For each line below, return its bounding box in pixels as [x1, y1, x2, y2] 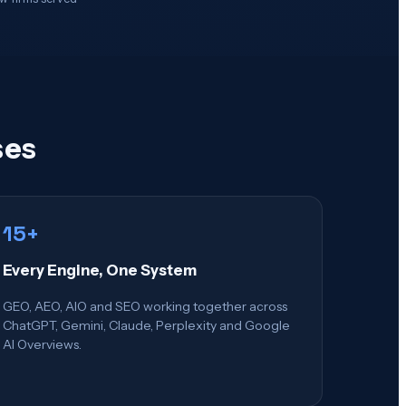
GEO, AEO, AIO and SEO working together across [3, 297, 287, 314]
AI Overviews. [3, 335, 82, 353]
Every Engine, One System [3, 261, 197, 280]
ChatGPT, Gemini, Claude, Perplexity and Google [3, 316, 290, 333]
